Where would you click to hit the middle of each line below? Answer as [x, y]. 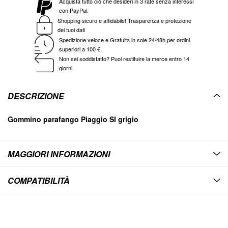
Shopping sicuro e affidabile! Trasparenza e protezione [124, 21]
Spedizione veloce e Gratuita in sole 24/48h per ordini [124, 40]
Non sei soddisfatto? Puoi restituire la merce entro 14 [124, 59]
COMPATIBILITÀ [39, 181]
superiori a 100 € [80, 49]
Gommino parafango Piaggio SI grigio [73, 119]
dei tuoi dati [71, 30]
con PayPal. [74, 10]
